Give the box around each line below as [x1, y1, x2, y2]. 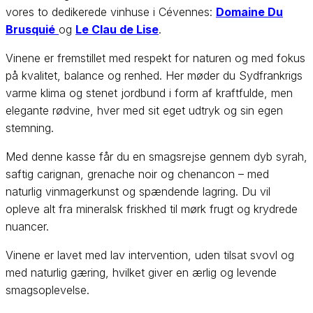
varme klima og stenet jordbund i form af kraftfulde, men [6, 86, 293, 101]
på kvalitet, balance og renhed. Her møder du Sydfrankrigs [6, 68, 303, 83]
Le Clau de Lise [75, 22, 159, 37]
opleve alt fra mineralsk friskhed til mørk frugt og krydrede [6, 202, 298, 217]
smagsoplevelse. [6, 283, 89, 298]
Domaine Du [216, 5, 283, 20]
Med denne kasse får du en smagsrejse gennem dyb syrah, [6, 150, 307, 164]
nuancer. [6, 219, 49, 234]
